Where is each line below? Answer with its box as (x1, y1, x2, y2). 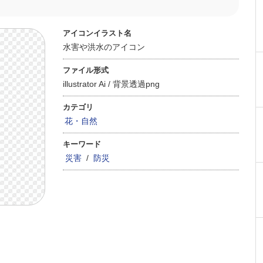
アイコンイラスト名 (63, 29, 131, 38)
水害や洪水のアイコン (63, 42, 145, 52)
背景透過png (113, 79, 160, 89)
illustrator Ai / (63, 79, 113, 89)
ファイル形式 (63, 66, 109, 75)
